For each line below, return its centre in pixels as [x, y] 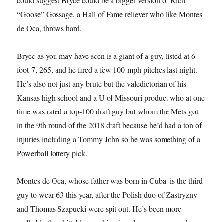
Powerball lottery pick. [52, 153]
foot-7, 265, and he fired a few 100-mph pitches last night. [107, 69]
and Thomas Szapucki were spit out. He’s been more [99, 208]
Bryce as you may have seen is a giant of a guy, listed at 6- [108, 55]
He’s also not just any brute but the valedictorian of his [102, 83]
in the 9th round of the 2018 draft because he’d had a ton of [110, 125]
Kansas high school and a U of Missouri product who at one [111, 97]
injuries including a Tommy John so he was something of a [109, 139]
